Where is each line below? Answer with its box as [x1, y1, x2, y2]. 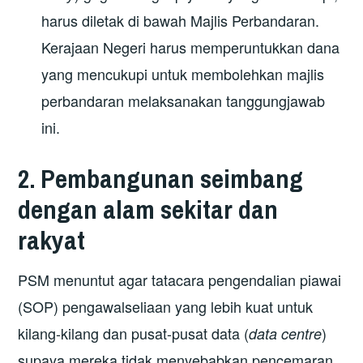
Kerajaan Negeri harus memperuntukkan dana [41, 36, 340, 58]
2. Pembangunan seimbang [18, 161, 304, 197]
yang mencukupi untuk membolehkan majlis [41, 62, 325, 84]
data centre [249, 323, 322, 344]
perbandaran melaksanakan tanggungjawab [41, 89, 326, 111]
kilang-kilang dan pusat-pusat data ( [18, 322, 250, 344]
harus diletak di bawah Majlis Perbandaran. [41, 9, 320, 31]
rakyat [18, 223, 86, 258]
